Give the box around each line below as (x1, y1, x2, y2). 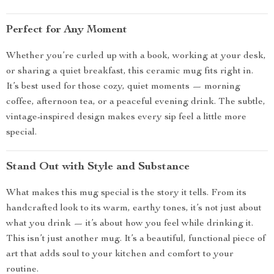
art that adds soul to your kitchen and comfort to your (6, 250, 234, 259)
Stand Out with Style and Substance (6, 161, 190, 172)
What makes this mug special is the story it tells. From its (6, 188, 246, 198)
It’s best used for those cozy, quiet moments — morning (6, 82, 240, 92)
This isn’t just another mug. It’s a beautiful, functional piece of (6, 234, 265, 244)
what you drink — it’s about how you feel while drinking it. (6, 219, 253, 229)
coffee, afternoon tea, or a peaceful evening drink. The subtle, (6, 97, 265, 107)
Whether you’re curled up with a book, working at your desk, (6, 51, 266, 61)
